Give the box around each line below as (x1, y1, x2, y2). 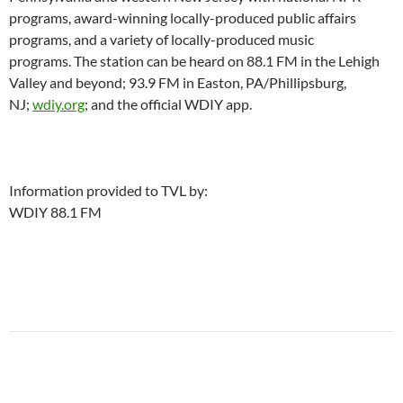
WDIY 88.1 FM (9, 203, 102, 221)
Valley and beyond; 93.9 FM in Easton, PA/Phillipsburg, (9, 74, 346, 92)
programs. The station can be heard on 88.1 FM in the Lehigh (9, 52, 380, 70)
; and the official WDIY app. (85, 95, 252, 113)
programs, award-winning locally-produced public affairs (9, 9, 356, 27)
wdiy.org (32, 95, 85, 113)
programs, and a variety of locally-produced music (9, 31, 314, 49)
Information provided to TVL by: (9, 182, 208, 200)
